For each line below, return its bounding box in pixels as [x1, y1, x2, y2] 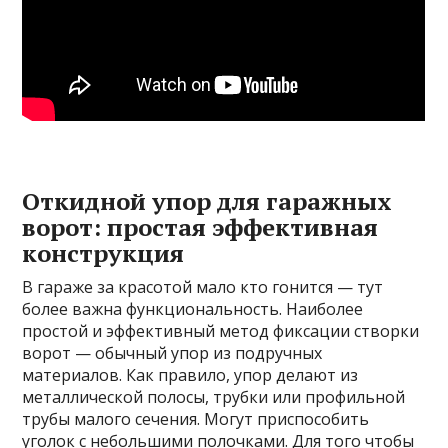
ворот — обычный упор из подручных [22, 341, 323, 364]
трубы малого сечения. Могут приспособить [22, 407, 370, 430]
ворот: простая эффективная [22, 210, 379, 243]
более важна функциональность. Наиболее [22, 297, 364, 320]
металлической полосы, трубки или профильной [22, 385, 406, 408]
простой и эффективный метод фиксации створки [22, 319, 420, 342]
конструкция [22, 236, 185, 269]
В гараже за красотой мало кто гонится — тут [22, 275, 384, 298]
